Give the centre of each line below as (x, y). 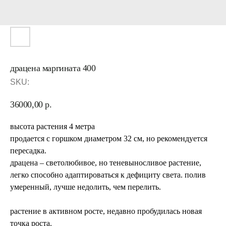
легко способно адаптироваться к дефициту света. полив (108, 175)
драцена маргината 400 (53, 68)
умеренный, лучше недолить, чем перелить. (86, 187)
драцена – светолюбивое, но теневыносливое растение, (106, 162)
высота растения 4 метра (52, 126)
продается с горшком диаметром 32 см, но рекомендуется (109, 138)
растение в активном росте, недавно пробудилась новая (106, 211)
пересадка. (28, 150)
